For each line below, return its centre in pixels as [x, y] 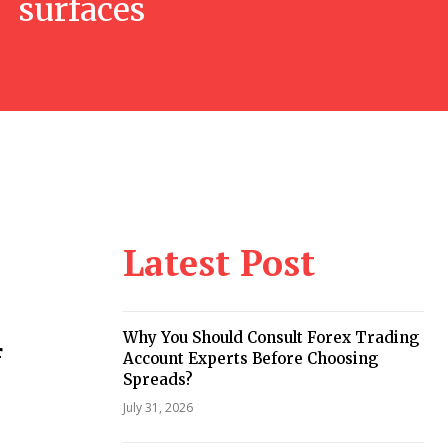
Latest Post [218, 263]
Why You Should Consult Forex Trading [270, 338]
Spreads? [157, 380]
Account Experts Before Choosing [250, 359]
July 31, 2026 [157, 408]
